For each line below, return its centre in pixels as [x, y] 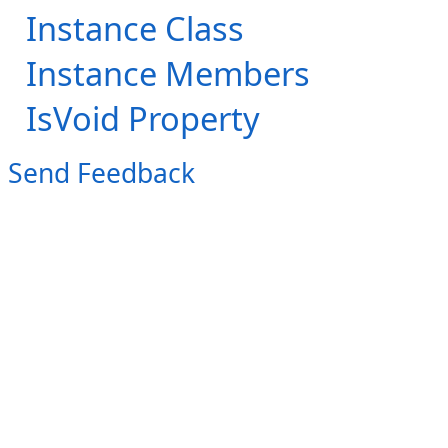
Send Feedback [101, 172]
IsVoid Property [143, 119]
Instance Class [135, 29]
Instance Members [168, 74]
